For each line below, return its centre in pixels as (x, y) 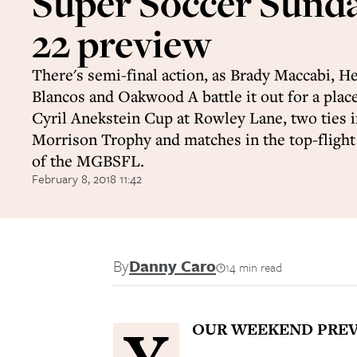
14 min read (254, 267)
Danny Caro (173, 266)
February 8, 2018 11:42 (87, 178)
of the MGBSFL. (88, 161)
